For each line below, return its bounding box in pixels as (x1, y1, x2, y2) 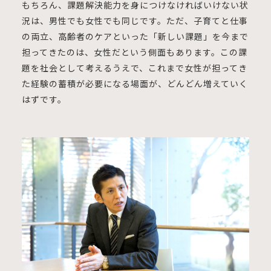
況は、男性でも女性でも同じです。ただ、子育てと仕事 (21, 14, 248, 27)
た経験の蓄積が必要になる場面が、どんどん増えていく (21, 77, 248, 90)
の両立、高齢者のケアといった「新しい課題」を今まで (21, 30, 249, 42)
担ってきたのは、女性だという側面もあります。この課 (21, 45, 247, 58)
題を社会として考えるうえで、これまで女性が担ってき (21, 61, 247, 74)
